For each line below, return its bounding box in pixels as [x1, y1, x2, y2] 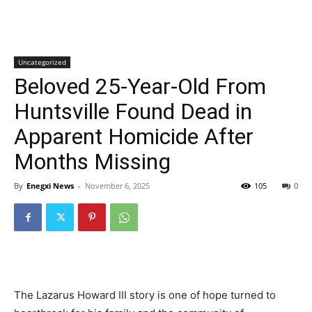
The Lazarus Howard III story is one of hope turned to [14, 288, 276, 302]
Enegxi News [26, 180, 74, 191]
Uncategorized [18, 57, 66, 67]
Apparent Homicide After [14, 123, 253, 150]
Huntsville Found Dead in [14, 98, 252, 125]
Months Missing [14, 148, 171, 175]
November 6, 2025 [85, 180, 150, 191]
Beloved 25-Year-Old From [14, 73, 266, 100]
